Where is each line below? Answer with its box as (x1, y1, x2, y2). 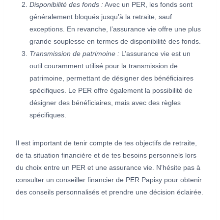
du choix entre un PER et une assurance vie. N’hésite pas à (16, 163, 200, 171)
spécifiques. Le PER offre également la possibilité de (29, 86, 192, 94)
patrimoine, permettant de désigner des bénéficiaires (29, 74, 193, 82)
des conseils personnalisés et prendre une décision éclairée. (16, 188, 203, 196)
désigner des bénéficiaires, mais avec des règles (29, 98, 181, 107)
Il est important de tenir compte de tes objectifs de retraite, (16, 138, 197, 147)
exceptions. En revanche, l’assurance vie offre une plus (29, 25, 201, 33)
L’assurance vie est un (119, 49, 191, 57)
